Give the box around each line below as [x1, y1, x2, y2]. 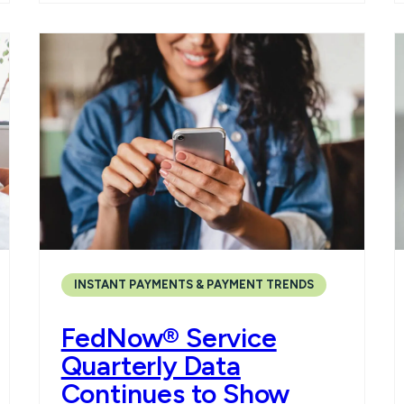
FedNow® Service [60, 321, 277, 355]
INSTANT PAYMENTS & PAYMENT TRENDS [73, 278, 314, 292]
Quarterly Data [60, 349, 241, 383]
